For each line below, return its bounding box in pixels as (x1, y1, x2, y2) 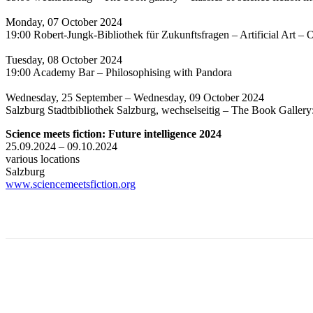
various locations (6, 152, 80, 165)
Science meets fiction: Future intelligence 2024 (6, 127, 221, 140)
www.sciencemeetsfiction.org (6, 177, 136, 190)
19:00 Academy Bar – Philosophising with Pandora (6, 66, 232, 78)
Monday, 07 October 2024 (6, 15, 122, 28)
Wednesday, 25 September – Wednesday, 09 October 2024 (6, 91, 264, 103)
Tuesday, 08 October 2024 (6, 53, 122, 66)
